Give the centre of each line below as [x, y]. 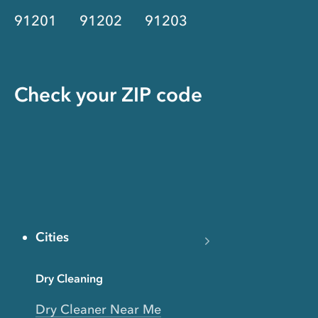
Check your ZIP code [108, 94]
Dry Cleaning [69, 278]
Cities [52, 237]
